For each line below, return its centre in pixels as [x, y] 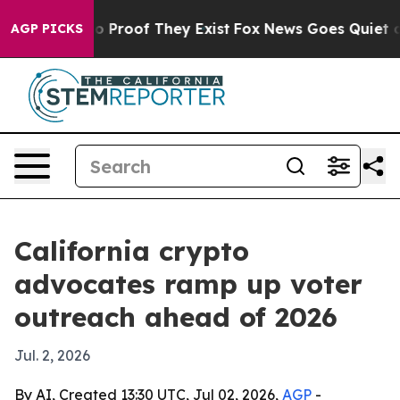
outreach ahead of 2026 [176, 317]
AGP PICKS [47, 29]
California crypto [132, 251]
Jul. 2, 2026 [52, 355]
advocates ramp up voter [188, 284]
